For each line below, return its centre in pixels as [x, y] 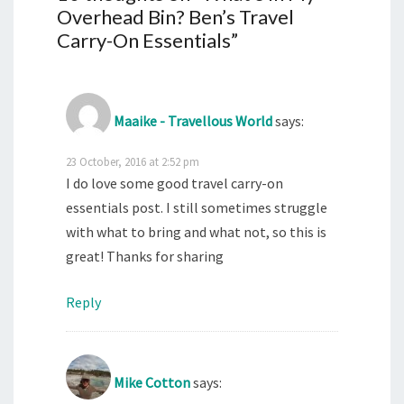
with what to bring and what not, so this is [196, 231]
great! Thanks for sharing [145, 256]
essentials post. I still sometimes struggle [197, 207]
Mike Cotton [152, 382]
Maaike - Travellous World [193, 120]
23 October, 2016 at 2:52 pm [133, 161]
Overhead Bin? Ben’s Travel [175, 16]
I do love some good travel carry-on [174, 183]
